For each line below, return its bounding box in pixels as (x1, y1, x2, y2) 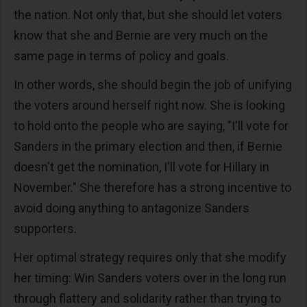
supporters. (14, 221, 79, 236)
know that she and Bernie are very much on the (14, 28, 268, 43)
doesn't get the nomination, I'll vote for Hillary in (14, 160, 269, 175)
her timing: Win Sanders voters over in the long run (14, 271, 286, 286)
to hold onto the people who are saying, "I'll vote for (14, 119, 288, 134)
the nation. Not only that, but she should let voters (14, 8, 282, 23)
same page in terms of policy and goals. (14, 49, 232, 64)
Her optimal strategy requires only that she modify (14, 250, 286, 265)
